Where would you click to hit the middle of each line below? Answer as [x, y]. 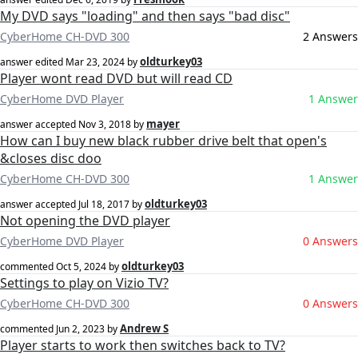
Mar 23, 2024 [95, 62]
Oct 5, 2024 [81, 267]
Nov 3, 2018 [105, 125]
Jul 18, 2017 [104, 205]
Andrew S [144, 329]
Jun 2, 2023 [80, 329]
